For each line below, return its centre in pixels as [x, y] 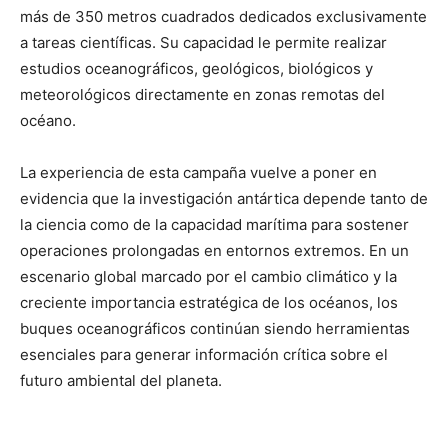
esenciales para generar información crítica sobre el [204, 354]
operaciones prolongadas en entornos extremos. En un [214, 250]
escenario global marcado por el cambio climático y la [208, 276]
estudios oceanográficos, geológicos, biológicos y [196, 68]
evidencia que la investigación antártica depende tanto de [224, 198]
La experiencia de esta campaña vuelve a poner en [198, 172]
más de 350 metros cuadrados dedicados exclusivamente [223, 16]
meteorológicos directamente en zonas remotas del [202, 94]
